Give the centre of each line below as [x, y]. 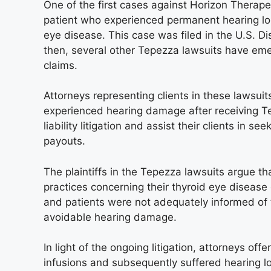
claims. [60, 65]
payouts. [64, 141]
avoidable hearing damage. [110, 217]
